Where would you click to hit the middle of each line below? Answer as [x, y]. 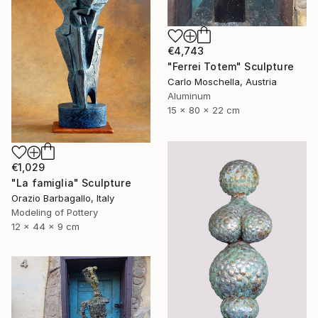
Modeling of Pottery [55, 213]
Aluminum [189, 95]
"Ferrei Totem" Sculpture [231, 66]
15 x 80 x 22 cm [204, 110]
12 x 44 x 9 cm [45, 227]
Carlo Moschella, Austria [222, 81]
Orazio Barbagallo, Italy [63, 198]
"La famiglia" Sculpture [71, 183]
